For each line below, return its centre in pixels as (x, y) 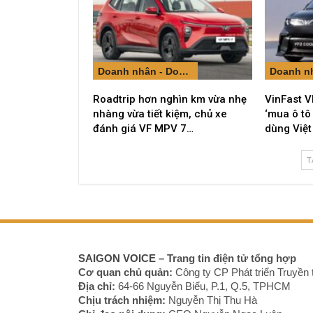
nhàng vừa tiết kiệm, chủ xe (160, 114)
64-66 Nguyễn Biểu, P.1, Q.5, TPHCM (203, 286)
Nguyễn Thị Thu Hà (211, 300)
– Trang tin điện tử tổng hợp (226, 258)
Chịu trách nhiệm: (122, 300)
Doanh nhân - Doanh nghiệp (184, 71)
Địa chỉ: (97, 286)
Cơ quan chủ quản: (125, 272)
